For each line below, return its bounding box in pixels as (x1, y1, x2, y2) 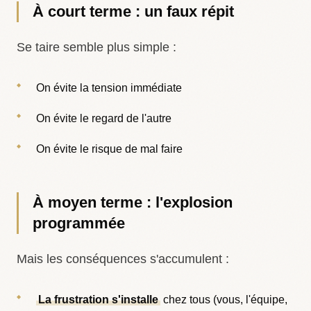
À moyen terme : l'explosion (33, 194, 233, 211)
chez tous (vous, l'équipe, (160, 294, 288, 305)
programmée (33, 215, 125, 232)
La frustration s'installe (38, 294, 159, 305)
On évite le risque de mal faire (36, 143, 183, 155)
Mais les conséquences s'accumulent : (17, 252, 229, 266)
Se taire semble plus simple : (17, 40, 176, 54)
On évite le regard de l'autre (36, 112, 171, 124)
